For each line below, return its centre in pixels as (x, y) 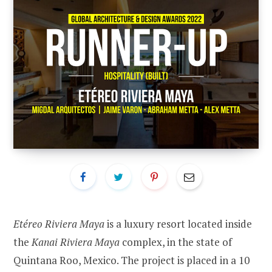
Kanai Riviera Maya (76, 242)
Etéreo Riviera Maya (60, 224)
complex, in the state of (176, 242)
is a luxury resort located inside (179, 224)
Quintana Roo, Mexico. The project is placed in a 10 (131, 260)
